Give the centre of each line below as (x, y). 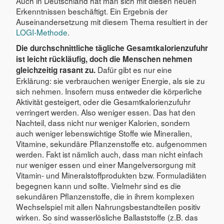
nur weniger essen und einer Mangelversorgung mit (106, 164)
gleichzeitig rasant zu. (56, 70)
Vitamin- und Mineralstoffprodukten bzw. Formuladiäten (111, 175)
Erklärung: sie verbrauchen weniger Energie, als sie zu (110, 80)
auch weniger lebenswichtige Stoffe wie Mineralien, (104, 133)
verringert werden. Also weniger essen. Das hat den (106, 112)
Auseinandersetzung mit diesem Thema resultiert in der (112, 21)
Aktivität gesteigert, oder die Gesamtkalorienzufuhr (103, 101)
